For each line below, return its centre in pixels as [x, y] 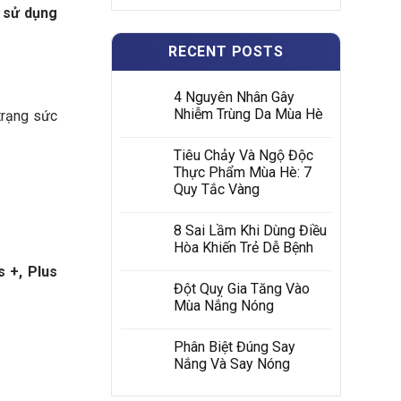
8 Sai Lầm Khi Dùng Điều [250, 230]
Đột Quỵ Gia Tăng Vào [241, 289]
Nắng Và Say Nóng [231, 364]
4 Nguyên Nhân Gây [234, 97]
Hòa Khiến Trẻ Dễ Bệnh [243, 247]
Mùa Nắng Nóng [223, 306]
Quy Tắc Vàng [216, 189]
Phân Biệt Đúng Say [234, 347]
